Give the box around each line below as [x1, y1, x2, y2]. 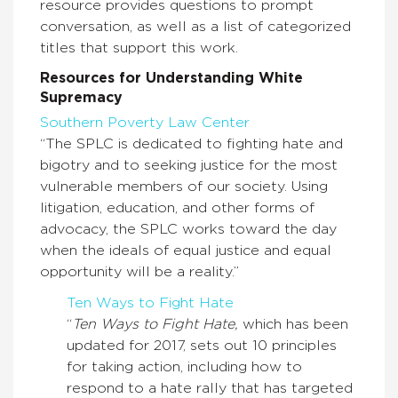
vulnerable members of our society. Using [40, 179, 328, 195]
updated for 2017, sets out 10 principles [67, 338, 337, 354]
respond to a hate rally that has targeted [67, 381, 353, 396]
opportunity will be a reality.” [40, 265, 239, 280]
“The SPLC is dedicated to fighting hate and [40, 137, 343, 152]
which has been [238, 317, 348, 332]
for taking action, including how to [67, 360, 302, 375]
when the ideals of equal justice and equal [40, 243, 331, 259]
